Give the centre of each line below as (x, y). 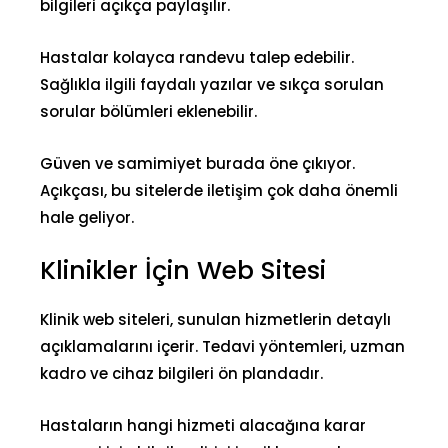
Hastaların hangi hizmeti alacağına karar (203, 425)
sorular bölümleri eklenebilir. (148, 111)
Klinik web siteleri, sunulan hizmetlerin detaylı (215, 319)
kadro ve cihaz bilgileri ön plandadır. (181, 373)
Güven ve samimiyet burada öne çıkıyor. (197, 163)
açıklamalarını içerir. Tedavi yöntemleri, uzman (222, 346)
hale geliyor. (87, 217)
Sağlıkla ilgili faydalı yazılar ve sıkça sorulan (212, 84)
